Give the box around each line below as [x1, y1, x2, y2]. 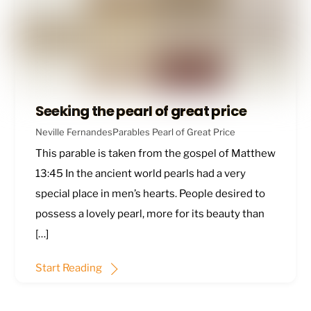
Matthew [230, 147, 276, 160]
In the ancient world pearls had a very [62, 167, 246, 180]
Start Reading [35, 261, 102, 274]
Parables [112, 126, 150, 137]
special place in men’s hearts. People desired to [35, 187, 265, 201]
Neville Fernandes [35, 126, 112, 137]
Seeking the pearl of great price [35, 101, 247, 121]
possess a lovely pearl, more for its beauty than [35, 208, 264, 221]
